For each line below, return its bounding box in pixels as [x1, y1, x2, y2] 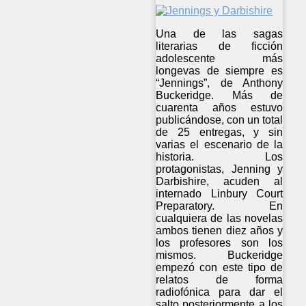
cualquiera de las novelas [156, 212, 283, 224]
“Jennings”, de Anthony [156, 76, 283, 89]
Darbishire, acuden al [156, 175, 283, 187]
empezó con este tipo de [156, 261, 283, 273]
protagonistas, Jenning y [156, 163, 283, 175]
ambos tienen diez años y [156, 224, 283, 236]
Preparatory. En [156, 199, 283, 212]
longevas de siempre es [156, 64, 283, 76]
